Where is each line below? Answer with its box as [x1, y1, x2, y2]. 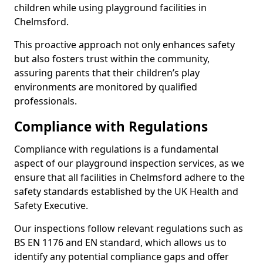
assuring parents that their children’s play [14, 66, 200, 79]
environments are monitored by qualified [14, 80, 197, 93]
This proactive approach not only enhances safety [14, 38, 235, 51]
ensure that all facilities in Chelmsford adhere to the [14, 171, 245, 184]
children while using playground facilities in [14, 1, 207, 14]
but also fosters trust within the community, [14, 52, 210, 65]
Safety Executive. [14, 199, 88, 212]
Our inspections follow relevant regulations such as [14, 222, 243, 235]
